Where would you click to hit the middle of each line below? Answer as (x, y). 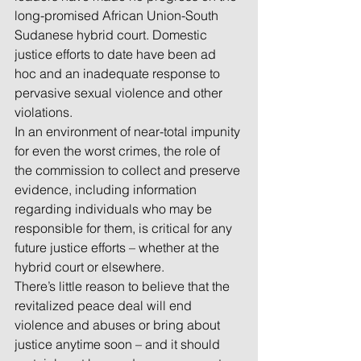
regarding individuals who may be (115, 209)
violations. (44, 112)
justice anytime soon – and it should (119, 344)
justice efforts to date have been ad (117, 54)
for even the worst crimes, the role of (119, 151)
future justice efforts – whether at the (118, 248)
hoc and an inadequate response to (119, 74)
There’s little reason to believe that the (124, 286)
